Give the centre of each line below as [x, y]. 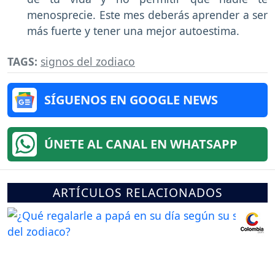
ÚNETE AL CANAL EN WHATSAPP [141, 144]
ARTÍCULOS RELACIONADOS [137, 192]
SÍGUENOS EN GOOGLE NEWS [131, 99]
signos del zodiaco [88, 61]
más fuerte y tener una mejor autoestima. [133, 30]
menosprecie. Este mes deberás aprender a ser [147, 14]
